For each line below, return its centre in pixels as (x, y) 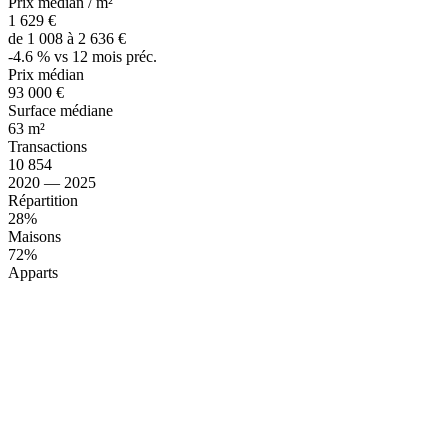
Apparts (33, 272)
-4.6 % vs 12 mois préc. (82, 56)
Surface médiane (60, 110)
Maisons (34, 236)
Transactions (47, 146)
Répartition (43, 200)
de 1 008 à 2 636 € (67, 38)
